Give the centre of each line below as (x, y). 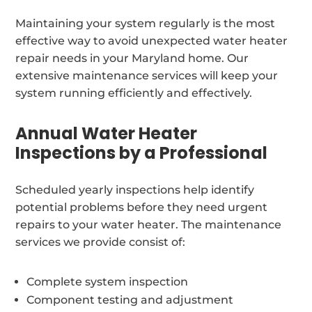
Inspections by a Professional (142, 153)
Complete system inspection (108, 281)
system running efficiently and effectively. (134, 93)
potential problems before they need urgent (142, 207)
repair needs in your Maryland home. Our (132, 58)
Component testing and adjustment (130, 299)
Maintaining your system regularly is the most (146, 23)
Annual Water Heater (107, 133)
